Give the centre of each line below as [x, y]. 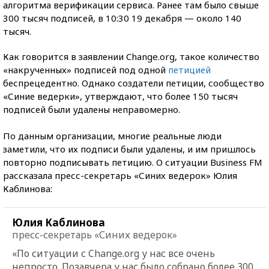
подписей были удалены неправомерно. [92, 109]
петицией [189, 69]
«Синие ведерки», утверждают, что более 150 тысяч [120, 96]
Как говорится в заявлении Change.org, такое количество [131, 56]
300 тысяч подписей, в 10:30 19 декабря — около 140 [122, 18]
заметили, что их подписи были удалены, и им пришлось [129, 149]
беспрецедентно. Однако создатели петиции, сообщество [134, 83]
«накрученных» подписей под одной [86, 69]
